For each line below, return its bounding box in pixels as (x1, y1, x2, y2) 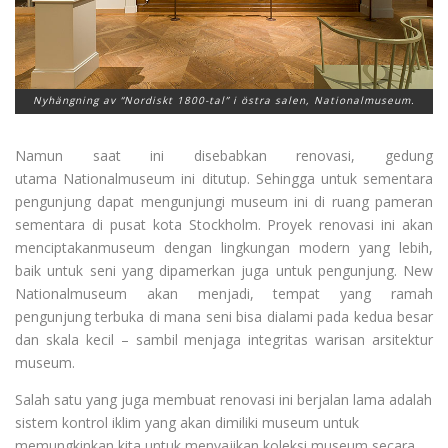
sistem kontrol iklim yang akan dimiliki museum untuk (15, 412, 359, 432)
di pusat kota (91, 214, 182, 234)
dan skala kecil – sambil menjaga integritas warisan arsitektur (15, 329, 433, 349)
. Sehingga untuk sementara (246, 168, 434, 188)
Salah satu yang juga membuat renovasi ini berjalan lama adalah (15, 389, 432, 409)
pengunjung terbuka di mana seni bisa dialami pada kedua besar (15, 306, 433, 326)
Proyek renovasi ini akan (267, 214, 433, 234)
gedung (385, 145, 434, 165)
